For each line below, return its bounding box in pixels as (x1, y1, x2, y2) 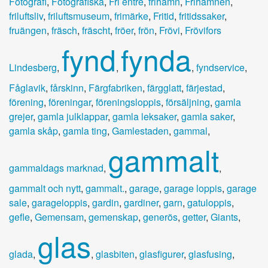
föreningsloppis (96, 95, 161, 109)
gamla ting (63, 123, 107, 138)
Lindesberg (9, 60, 57, 74)
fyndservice (196, 60, 245, 74)
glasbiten (96, 246, 135, 261)
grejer (9, 109, 33, 123)
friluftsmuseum (48, 8, 109, 23)
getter (182, 209, 206, 224)
